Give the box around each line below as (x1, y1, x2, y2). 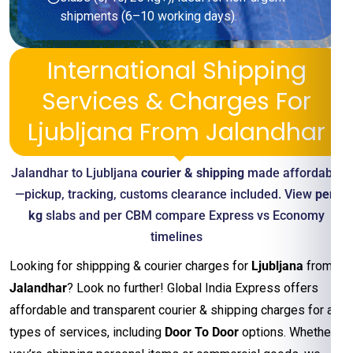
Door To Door (165, 325, 239, 340)
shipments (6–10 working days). (60, 9, 237, 24)
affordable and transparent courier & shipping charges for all (9, 303, 340, 318)
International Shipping (46, 54, 307, 87)
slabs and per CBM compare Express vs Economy (43, 208, 325, 223)
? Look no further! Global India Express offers (67, 281, 318, 295)
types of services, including (9, 325, 165, 340)
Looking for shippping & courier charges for (9, 258, 251, 273)
